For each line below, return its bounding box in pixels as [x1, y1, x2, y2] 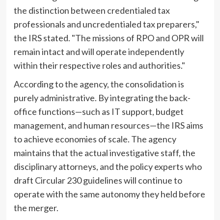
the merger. [13, 202, 58, 213]
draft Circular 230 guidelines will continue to [13, 174, 182, 186]
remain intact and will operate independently [13, 46, 184, 57]
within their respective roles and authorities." [13, 59, 185, 71]
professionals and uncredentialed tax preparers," [13, 18, 199, 29]
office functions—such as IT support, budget [13, 106, 184, 117]
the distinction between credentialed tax [13, 4, 170, 16]
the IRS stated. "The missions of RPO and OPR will [13, 32, 204, 43]
